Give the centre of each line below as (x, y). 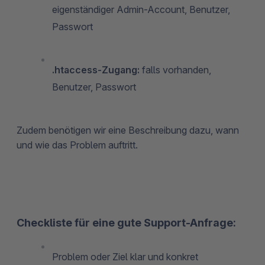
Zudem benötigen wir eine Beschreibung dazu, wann (128, 130)
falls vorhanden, (175, 70)
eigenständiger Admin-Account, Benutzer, (141, 9)
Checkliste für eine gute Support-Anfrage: (126, 222)
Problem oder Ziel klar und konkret (125, 256)
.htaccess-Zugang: (96, 70)
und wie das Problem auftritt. (77, 145)
